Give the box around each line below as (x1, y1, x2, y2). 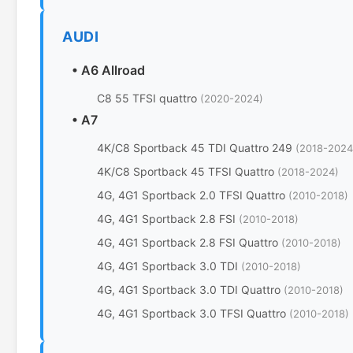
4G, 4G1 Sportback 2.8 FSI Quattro (97, 236, 281, 249)
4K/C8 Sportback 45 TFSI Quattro (97, 165, 277, 178)
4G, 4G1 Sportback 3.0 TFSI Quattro (97, 307, 289, 320)
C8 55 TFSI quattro (97, 91, 200, 105)
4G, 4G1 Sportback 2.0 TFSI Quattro (97, 188, 288, 202)
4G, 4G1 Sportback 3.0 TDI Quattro (97, 283, 284, 296)
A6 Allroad (81, 62, 145, 78)
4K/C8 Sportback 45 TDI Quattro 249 (97, 141, 295, 154)
